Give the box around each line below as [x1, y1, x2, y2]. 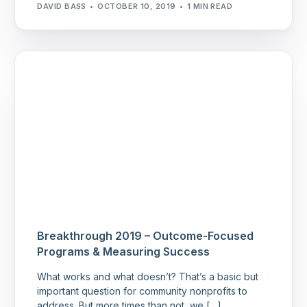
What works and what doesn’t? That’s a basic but [37, 271, 259, 283]
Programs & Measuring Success [37, 245, 210, 259]
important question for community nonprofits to [37, 285, 248, 297]
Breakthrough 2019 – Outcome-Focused [37, 229, 254, 243]
